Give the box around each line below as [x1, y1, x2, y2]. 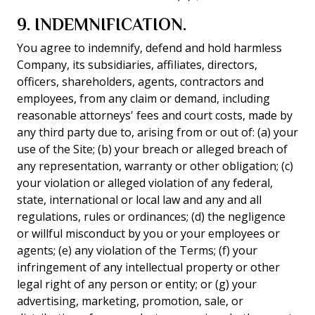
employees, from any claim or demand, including [17, 91, 270, 106]
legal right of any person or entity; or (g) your [17, 276, 257, 292]
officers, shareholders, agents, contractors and [17, 74, 264, 89]
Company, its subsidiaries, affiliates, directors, [17, 57, 257, 72]
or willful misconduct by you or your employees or [17, 226, 280, 241]
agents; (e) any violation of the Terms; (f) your [17, 243, 257, 258]
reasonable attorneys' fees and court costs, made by [17, 108, 292, 123]
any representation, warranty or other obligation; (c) [17, 158, 293, 174]
